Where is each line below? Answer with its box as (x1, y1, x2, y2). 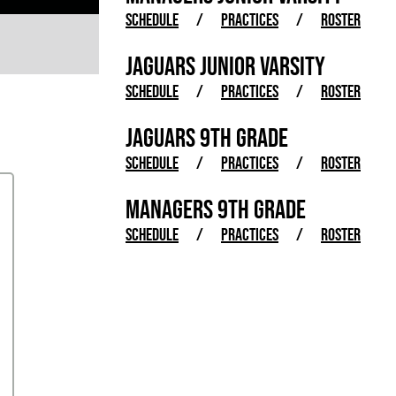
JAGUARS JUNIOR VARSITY (126, 50, 325, 81)
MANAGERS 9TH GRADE (126, 194, 306, 225)
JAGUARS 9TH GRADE (126, 122, 288, 153)
